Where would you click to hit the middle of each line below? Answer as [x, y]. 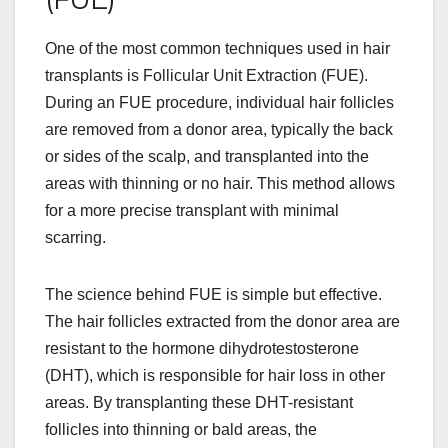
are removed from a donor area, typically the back [219, 129]
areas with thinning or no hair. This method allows [220, 183]
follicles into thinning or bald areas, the [181, 429]
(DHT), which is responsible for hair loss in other [215, 375]
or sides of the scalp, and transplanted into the [207, 156]
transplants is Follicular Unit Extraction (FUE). [206, 75]
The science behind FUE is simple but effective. [213, 294]
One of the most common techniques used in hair [217, 48]
